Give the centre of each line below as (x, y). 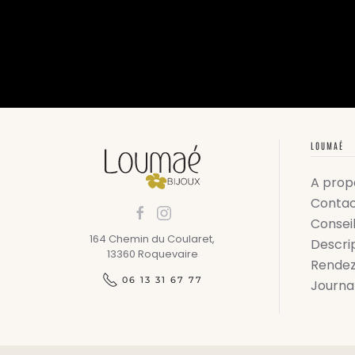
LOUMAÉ (327, 145)
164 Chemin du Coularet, (152, 239)
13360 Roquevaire (152, 254)
